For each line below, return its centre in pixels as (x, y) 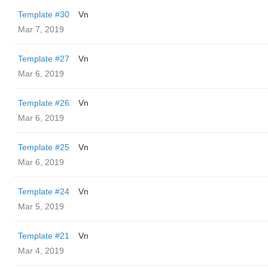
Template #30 (44, 14)
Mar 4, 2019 (41, 251)
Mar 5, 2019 (41, 206)
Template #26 (44, 103)
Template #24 (44, 191)
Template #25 (44, 147)
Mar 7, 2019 (41, 29)
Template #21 (44, 236)
